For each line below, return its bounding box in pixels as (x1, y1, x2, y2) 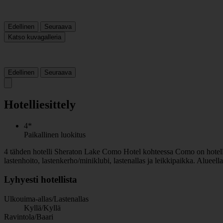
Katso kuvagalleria (8, 33, 61, 41)
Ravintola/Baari (4, 213, 53, 222)
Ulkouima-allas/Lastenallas (4, 195, 89, 204)
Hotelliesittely (4, 98, 76, 111)
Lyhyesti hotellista (4, 174, 77, 185)
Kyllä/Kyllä (24, 204, 61, 213)
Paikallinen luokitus (24, 130, 86, 139)
